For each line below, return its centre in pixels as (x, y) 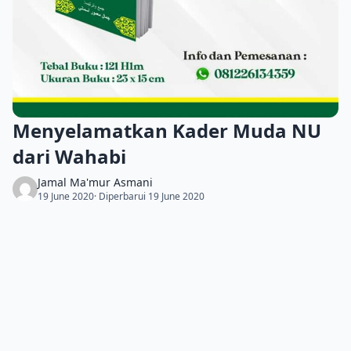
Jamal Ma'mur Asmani (95, 182)
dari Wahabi (69, 156)
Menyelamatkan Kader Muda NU (167, 130)
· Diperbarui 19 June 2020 (149, 196)
